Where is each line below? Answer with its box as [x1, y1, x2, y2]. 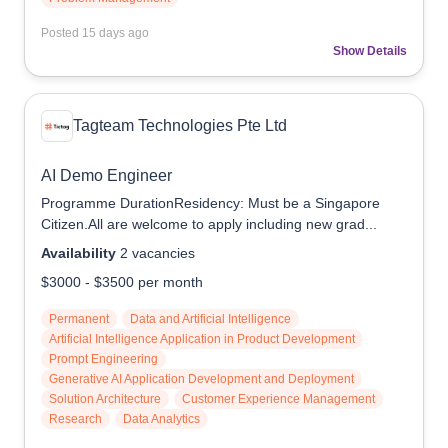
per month [138, 274, 203, 290]
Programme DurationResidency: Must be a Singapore [41, 195, 380, 211]
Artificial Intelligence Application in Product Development [49, 332, 355, 346]
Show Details [333, 44, 407, 58]
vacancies [132, 245, 195, 261]
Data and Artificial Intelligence [130, 312, 291, 326]
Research [49, 412, 102, 426]
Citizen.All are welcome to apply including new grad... [41, 216, 377, 232]
